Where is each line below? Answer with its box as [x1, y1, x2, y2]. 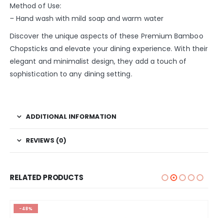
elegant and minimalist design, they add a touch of [10, 56, 187, 66]
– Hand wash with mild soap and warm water [10, 13, 163, 23]
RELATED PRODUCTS [10, 172, 83, 182]
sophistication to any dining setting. [10, 69, 132, 79]
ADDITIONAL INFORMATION [26, 111, 116, 121]
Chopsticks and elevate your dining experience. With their [10, 43, 208, 54]
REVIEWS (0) [26, 135, 66, 145]
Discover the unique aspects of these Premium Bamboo [10, 31, 203, 41]
